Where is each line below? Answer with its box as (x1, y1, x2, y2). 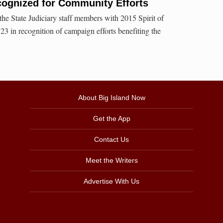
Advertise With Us (84, 177, 139, 186)
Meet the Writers (85, 156, 138, 165)
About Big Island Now (78, 94, 145, 102)
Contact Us (94, 135, 129, 144)
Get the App (93, 114, 130, 123)
